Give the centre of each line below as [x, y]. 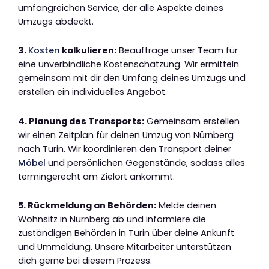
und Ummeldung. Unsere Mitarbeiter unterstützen [125, 247]
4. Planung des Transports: [81, 121]
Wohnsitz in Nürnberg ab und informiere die [112, 219]
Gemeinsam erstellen [192, 121]
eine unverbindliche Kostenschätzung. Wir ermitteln [128, 65]
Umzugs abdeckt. [56, 21]
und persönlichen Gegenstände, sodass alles [145, 162]
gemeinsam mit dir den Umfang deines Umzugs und [132, 78]
